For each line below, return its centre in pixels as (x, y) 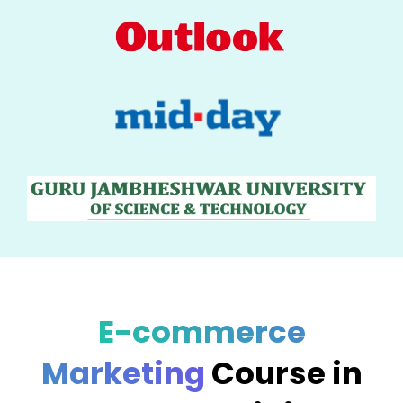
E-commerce (201, 331)
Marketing (126, 373)
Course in (287, 373)
